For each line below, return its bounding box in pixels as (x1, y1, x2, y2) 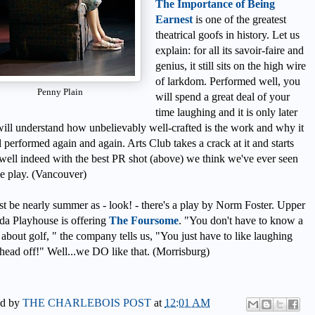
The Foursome (109, 214, 179, 226)
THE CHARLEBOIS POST (22, 296, 154, 309)
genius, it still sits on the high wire (155, 59, 306, 72)
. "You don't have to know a (179, 214, 303, 226)
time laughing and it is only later (155, 105, 297, 118)
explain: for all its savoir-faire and (155, 44, 304, 56)
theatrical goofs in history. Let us (155, 28, 300, 41)
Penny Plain (37, 86, 83, 97)
